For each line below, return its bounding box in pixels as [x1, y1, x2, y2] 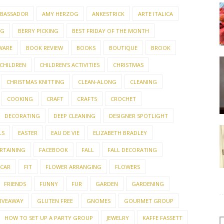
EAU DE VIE [51, 129, 79, 136]
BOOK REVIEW [26, 44, 63, 51]
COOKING [7, 95, 33, 102]
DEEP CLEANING [53, 112, 95, 119]
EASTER [18, 129, 37, 136]
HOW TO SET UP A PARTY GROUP [4, 214, 93, 221]
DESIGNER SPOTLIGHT [109, 112, 168, 119]
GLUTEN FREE [37, 197, 73, 204]
